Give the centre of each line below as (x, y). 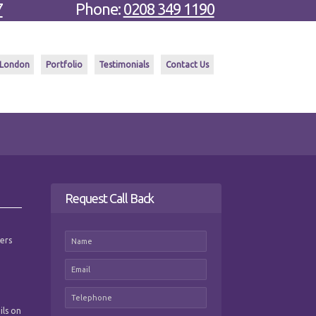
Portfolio (65, 64)
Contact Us (187, 64)
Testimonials (124, 64)
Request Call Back (109, 199)
